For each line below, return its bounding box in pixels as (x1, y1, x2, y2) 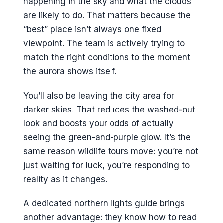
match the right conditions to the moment (23, 52, 190, 63)
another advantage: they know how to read (23, 212, 197, 222)
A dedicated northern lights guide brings (23, 198, 185, 208)
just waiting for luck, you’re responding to (23, 160, 190, 170)
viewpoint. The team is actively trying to (23, 38, 185, 49)
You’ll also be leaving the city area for (23, 90, 174, 101)
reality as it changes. (23, 174, 107, 184)
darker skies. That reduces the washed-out (23, 104, 195, 114)
